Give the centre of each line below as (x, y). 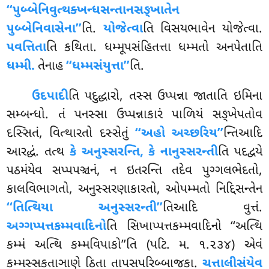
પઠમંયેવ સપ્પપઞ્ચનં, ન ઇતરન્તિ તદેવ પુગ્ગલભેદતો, (134, 171)
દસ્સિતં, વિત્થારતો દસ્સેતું (71, 134)
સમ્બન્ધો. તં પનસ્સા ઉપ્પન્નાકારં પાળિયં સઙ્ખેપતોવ (134, 116)
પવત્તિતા (27, 48)
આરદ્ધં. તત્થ (38, 153)
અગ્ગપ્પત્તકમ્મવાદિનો (57, 227)
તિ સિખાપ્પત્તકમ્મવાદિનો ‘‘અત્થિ (184, 227)
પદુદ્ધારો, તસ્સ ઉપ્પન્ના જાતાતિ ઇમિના (174, 97)
